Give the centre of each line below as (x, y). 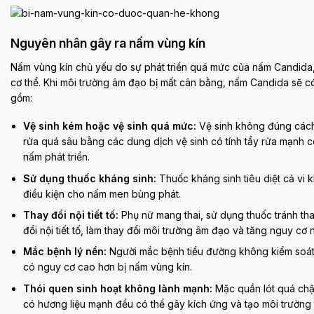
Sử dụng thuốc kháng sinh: (90, 178)
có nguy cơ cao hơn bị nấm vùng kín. (108, 267)
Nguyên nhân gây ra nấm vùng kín (108, 43)
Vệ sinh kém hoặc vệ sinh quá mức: (110, 126)
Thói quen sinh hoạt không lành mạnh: (118, 288)
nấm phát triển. (57, 157)
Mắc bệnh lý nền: (65, 252)
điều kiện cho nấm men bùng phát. (102, 193)
